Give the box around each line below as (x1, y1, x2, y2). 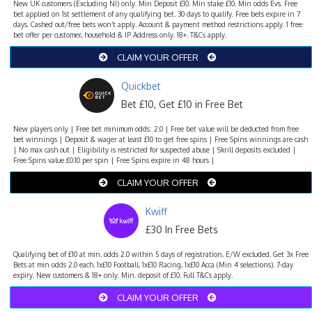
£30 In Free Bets (146, 223, 218, 235)
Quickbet (120, 79, 161, 92)
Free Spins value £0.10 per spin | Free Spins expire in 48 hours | (13, 155, 214, 164)
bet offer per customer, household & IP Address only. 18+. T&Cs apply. (13, 30, 226, 39)
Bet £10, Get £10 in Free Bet (120, 97, 243, 110)
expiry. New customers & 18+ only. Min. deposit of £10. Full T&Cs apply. (13, 270, 233, 279)
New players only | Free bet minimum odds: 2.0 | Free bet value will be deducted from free (13, 124, 299, 133)
